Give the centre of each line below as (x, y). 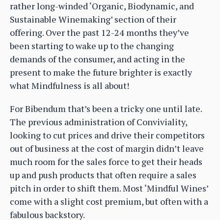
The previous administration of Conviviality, (98, 122)
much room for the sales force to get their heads (106, 162)
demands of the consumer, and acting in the (97, 59)
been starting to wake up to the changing (92, 46)
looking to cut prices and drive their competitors (107, 135)
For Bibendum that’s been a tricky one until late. (106, 109)
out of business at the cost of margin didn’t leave (107, 149)
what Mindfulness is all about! (69, 86)
